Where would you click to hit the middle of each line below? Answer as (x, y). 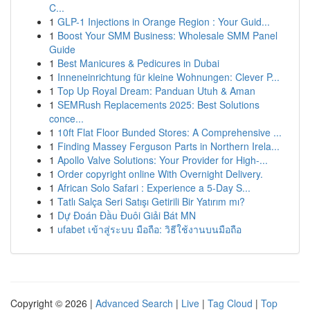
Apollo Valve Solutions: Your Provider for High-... (163, 160)
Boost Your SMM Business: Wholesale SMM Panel (167, 35)
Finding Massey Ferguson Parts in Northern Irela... (168, 146)
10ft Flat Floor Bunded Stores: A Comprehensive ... (170, 132)
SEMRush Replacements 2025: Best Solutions (158, 104)
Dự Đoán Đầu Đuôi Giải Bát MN (127, 215)
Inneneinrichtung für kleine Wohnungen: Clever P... (168, 77)
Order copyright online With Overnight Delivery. (160, 174)
